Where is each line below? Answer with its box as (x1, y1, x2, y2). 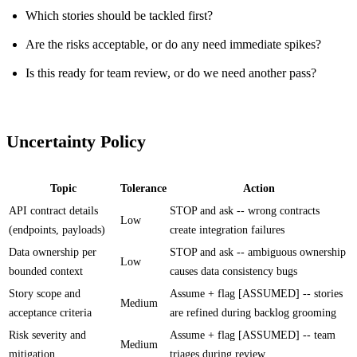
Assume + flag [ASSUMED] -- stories (170, 287, 343, 300)
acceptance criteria (9, 306, 92, 319)
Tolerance (120, 182, 167, 194)
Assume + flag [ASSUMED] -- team (170, 328, 335, 341)
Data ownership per (9, 245, 96, 258)
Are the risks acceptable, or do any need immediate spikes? (25, 37, 321, 52)
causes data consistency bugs (170, 265, 297, 277)
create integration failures (170, 223, 284, 236)
